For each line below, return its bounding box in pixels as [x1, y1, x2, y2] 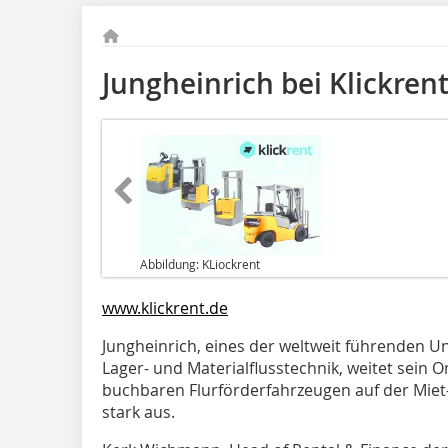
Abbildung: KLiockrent [140, 255, 260, 272]
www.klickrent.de [102, 296, 228, 319]
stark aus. [102, 400, 175, 423]
